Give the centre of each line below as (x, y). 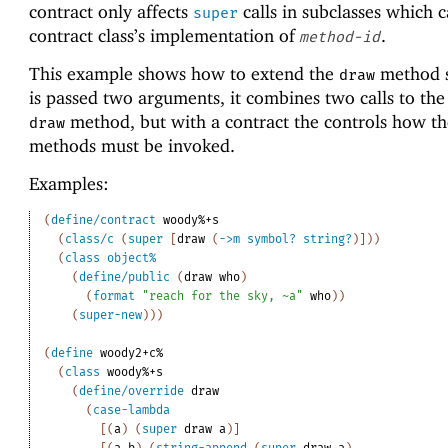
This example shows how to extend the (183, 74)
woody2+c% (132, 352)
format (114, 295)
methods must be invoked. (131, 146)
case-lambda (132, 409)
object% (132, 257)
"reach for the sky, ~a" (223, 295)
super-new (111, 314)
